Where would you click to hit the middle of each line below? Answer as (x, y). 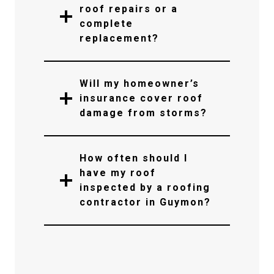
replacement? (119, 38)
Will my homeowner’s (139, 83)
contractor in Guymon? (145, 202)
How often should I (134, 158)
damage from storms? (143, 113)
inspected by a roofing (145, 187)
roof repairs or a (129, 9)
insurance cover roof (141, 98)
